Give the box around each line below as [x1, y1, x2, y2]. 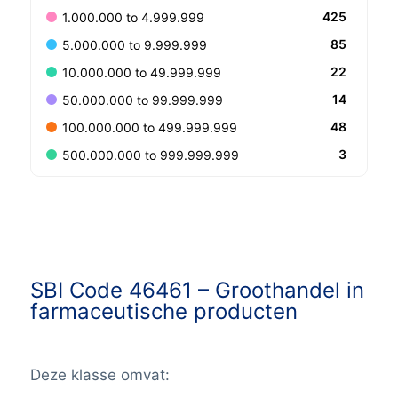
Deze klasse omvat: [29, 366, 170, 385]
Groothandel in [214, 277, 364, 304]
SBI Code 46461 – [29, 277, 215, 304]
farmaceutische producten [29, 298, 298, 325]
